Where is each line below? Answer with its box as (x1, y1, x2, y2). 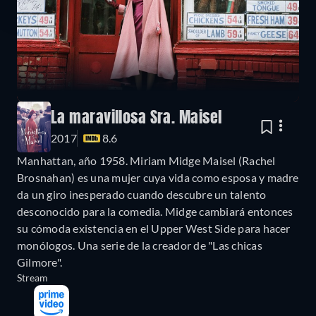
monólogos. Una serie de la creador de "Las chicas (17, 238, 262, 253)
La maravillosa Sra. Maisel (51, 111, 222, 127)
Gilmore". (17, 255, 63, 269)
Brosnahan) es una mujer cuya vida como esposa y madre (17, 171, 299, 185)
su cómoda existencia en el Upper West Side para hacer (17, 221, 291, 236)
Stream (17, 272, 48, 284)
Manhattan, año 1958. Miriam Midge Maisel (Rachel (17, 154, 276, 168)
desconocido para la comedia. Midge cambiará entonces (17, 205, 293, 219)
